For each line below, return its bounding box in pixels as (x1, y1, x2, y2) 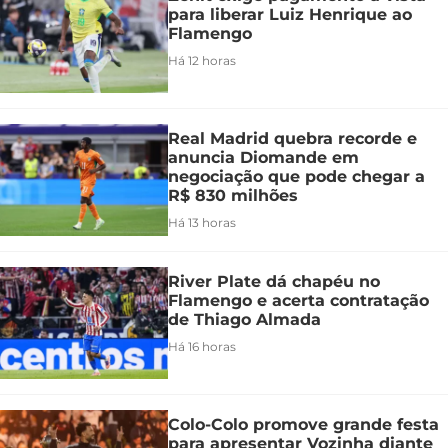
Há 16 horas (168, 339, 236, 355)
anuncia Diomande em (168, 148, 359, 168)
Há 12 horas (168, 53, 236, 69)
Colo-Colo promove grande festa (168, 415, 439, 435)
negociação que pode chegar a (168, 167, 425, 187)
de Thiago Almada (168, 310, 321, 330)
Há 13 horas (168, 215, 236, 231)
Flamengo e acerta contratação (168, 291, 429, 311)
